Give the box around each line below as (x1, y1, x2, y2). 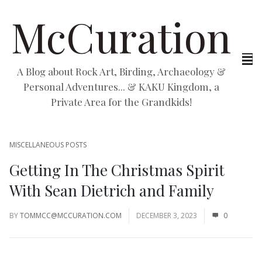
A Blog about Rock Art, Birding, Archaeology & (16, 65, 226, 78)
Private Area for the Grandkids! (50, 95, 192, 108)
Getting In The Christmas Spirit (9, 160, 225, 180)
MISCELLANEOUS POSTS (9, 140, 87, 150)
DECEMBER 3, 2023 (136, 211, 197, 220)
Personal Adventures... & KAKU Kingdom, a (23, 80, 219, 93)
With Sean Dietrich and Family (9, 180, 214, 201)
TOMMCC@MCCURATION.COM (20, 211, 122, 220)
